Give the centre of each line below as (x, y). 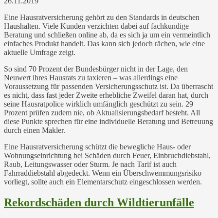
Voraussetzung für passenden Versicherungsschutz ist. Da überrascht (109, 86)
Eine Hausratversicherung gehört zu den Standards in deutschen (102, 17)
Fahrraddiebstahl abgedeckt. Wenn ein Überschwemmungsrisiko (103, 173)
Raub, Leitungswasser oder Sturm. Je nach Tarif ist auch (90, 164)
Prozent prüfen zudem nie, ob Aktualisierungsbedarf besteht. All (102, 112)
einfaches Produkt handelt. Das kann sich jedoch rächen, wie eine (104, 43)
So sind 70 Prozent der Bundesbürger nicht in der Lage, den (96, 69)
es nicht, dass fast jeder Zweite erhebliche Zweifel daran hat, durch (106, 95)
